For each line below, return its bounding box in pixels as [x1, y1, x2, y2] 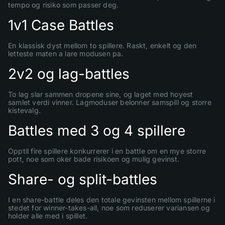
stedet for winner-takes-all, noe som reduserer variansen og [8, 203, 210, 212]
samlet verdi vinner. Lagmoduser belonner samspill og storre [8, 97, 211, 106]
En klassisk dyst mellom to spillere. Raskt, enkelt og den [8, 41, 197, 50]
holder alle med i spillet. [8, 211, 88, 220]
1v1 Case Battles [8, 16, 114, 34]
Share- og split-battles [8, 170, 157, 188]
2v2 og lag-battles [8, 65, 130, 82]
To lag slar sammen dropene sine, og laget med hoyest [8, 89, 193, 98]
